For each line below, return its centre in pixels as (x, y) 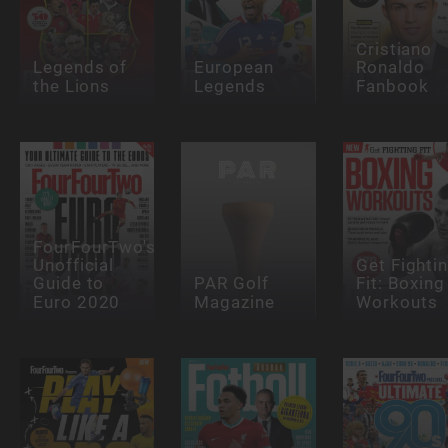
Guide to (68, 283)
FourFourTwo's (94, 246)
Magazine (234, 301)
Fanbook (392, 85)
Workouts (396, 301)
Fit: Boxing (400, 283)
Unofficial (73, 264)
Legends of (80, 67)
